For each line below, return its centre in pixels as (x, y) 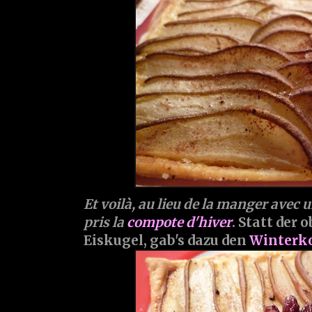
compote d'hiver (179, 223)
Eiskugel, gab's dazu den (166, 241)
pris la (105, 223)
